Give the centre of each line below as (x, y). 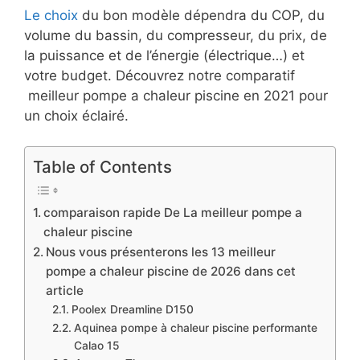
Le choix (51, 15)
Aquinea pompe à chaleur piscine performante (195, 328)
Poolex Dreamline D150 (132, 310)
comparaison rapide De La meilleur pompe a (173, 213)
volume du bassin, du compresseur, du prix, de (176, 35)
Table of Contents (102, 167)
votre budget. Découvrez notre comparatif (160, 75)
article (65, 291)
